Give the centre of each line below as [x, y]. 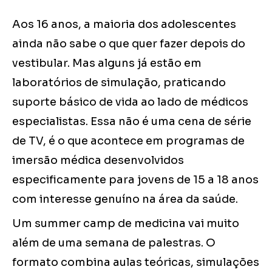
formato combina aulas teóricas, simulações [136, 263]
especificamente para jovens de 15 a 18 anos [135, 180]
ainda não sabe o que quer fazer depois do [129, 44]
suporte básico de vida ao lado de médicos [130, 102]
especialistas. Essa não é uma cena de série [132, 122]
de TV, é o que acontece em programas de [128, 141]
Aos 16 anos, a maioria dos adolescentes [124, 25]
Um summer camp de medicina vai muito [126, 224]
